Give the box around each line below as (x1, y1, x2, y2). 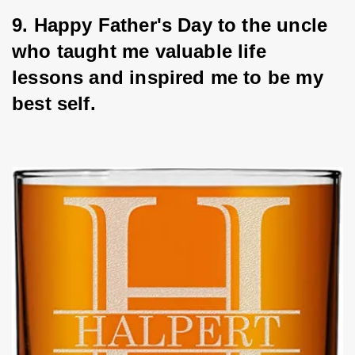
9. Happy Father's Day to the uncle (12, 14, 334, 36)
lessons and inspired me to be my (12, 67, 329, 89)
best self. (12, 93, 96, 115)
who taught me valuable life (12, 40, 273, 63)
